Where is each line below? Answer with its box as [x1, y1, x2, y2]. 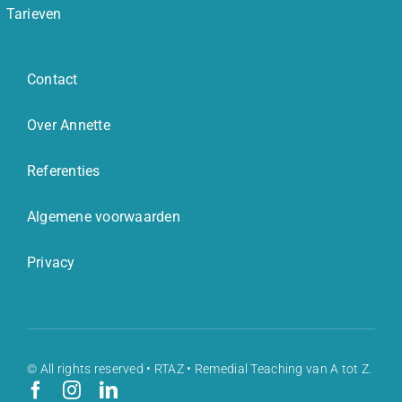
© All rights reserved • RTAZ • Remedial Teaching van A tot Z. [27, 361, 372, 376]
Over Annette [27, 116, 110, 134]
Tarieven [5, 4, 62, 22]
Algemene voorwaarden [27, 207, 180, 225]
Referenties [27, 162, 100, 179]
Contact [27, 70, 78, 88]
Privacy [27, 253, 75, 271]
